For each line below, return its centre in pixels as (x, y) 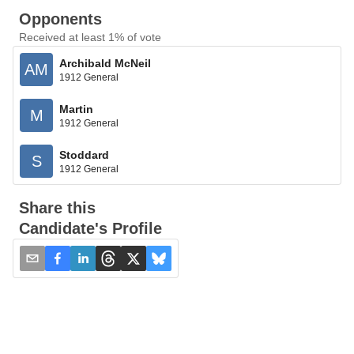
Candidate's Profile (90, 228)
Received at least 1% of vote (90, 37)
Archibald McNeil (105, 63)
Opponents (60, 19)
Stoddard (84, 154)
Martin (76, 109)
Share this (57, 208)
